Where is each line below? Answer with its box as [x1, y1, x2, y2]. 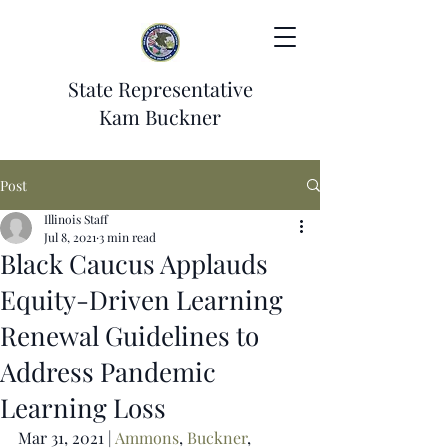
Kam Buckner [99, 103, 221, 130]
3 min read [99, 229, 156, 245]
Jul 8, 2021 [44, 229, 96, 245]
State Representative [67, 75, 253, 102]
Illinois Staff [44, 211, 108, 227]
